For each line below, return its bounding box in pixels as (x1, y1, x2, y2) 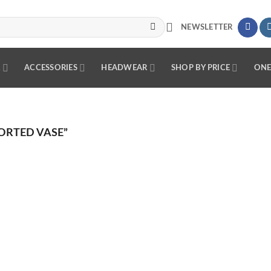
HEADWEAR (101, 64, 148, 71)
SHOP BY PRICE (171, 64, 230, 71)
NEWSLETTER (181, 23, 233, 31)
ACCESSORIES (24, 64, 77, 71)
